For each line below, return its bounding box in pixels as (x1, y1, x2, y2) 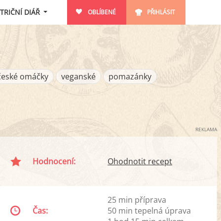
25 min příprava (108, 194, 167, 205)
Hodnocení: (33, 156, 76, 167)
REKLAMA (195, 126, 217, 133)
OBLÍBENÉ (87, 8, 116, 16)
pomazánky (108, 71, 151, 82)
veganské (61, 71, 96, 82)
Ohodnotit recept (108, 156, 173, 167)
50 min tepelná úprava (108, 205, 191, 216)
